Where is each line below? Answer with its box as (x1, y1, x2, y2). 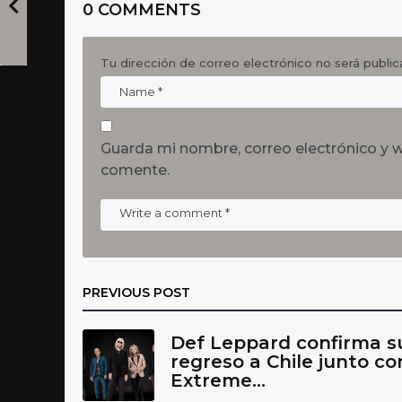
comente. (100, 161, 170, 179)
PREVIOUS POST (83, 284, 190, 301)
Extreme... (170, 369, 266, 391)
